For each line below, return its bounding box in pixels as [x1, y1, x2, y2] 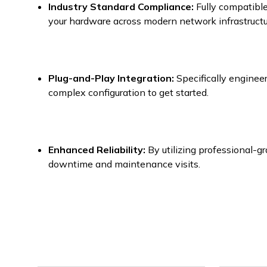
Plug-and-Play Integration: [48, 72, 175, 84]
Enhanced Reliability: [48, 144, 146, 156]
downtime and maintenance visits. [48, 158, 201, 170]
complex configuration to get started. [48, 86, 209, 98]
